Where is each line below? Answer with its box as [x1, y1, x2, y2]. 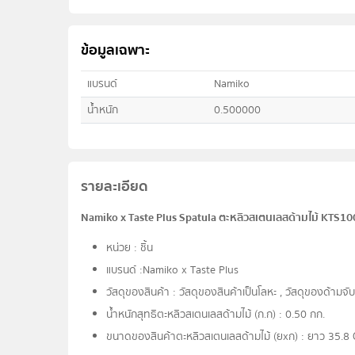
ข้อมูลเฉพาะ [81, 39, 151, 63]
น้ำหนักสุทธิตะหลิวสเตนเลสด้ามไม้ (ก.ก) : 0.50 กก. [106, 306, 326, 324]
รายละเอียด [81, 175, 149, 199]
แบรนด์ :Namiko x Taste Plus [106, 261, 239, 280]
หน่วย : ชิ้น [106, 239, 154, 258]
